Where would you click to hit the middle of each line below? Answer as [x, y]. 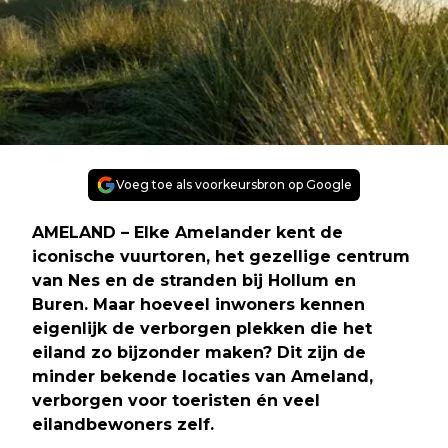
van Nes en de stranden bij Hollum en [194, 280]
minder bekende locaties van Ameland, [202, 376]
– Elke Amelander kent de [229, 232]
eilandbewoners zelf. [123, 424]
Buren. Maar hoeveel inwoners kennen [198, 304]
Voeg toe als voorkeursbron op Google [234, 184]
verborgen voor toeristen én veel [176, 400]
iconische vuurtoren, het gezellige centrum [221, 256]
